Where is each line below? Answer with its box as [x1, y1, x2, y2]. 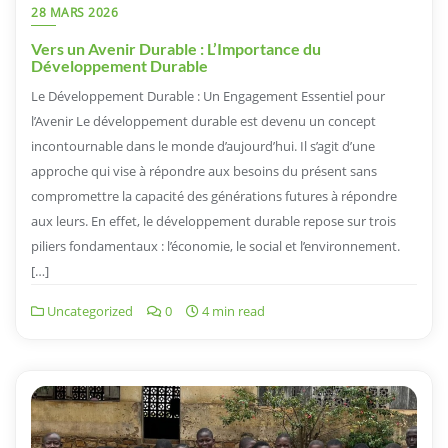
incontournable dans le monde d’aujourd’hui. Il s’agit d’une [31, 137, 375, 156]
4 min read [199, 302, 265, 321]
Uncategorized [44, 302, 133, 321]
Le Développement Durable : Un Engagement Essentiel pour [31, 87, 385, 106]
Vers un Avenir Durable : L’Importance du [31, 39, 321, 59]
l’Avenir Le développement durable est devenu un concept [31, 112, 376, 131]
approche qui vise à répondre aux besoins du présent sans [31, 162, 377, 181]
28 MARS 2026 [31, 4, 118, 22]
